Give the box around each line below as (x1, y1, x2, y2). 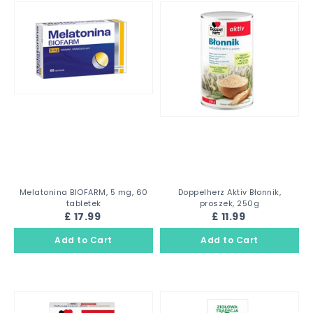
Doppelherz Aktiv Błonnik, (177, 187, 282, 198)
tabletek (66, 198, 101, 209)
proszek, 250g (199, 198, 260, 209)
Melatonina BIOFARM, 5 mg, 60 (19, 187, 148, 198)
